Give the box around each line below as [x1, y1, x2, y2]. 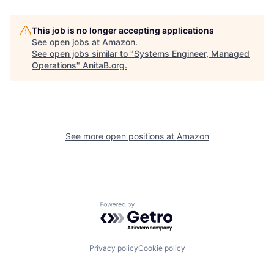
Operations [32, 59, 76, 70]
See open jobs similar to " [32, 48, 134, 59]
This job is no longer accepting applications [32, 24, 214, 35]
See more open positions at [65, 130, 177, 141]
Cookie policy [138, 243, 185, 253]
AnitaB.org [83, 59, 125, 70]
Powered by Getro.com [100, 201, 207, 213]
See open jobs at [32, 36, 102, 47]
